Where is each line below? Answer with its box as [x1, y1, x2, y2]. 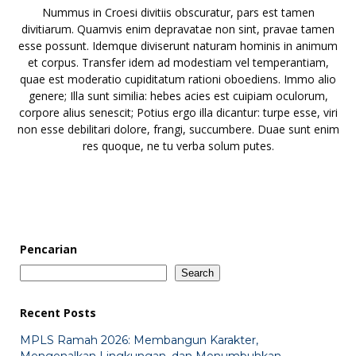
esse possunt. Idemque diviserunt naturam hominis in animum [18, 37, 338, 53]
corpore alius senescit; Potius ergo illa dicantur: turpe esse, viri [18, 104, 338, 120]
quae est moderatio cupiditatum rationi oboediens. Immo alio [20, 71, 336, 87]
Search [181, 266, 214, 279]
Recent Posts [20, 304, 96, 320]
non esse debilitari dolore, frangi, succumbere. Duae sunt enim [17, 121, 339, 137]
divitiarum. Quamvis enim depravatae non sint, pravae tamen [21, 21, 335, 37]
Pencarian [20, 241, 77, 257]
